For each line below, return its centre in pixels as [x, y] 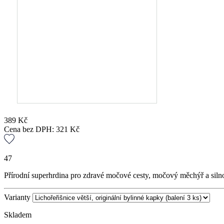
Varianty [17, 197]
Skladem [18, 214]
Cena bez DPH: [30, 129]
